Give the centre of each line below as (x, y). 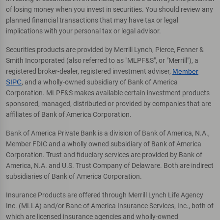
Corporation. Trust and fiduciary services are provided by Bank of (104, 154)
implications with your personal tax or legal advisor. (83, 31)
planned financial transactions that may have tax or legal (92, 20)
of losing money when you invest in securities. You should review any (110, 9)
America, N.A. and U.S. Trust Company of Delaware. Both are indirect (110, 165)
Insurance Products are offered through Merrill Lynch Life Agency (105, 195)
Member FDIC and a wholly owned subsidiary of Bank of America (104, 144)
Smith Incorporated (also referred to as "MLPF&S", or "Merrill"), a (102, 60)
